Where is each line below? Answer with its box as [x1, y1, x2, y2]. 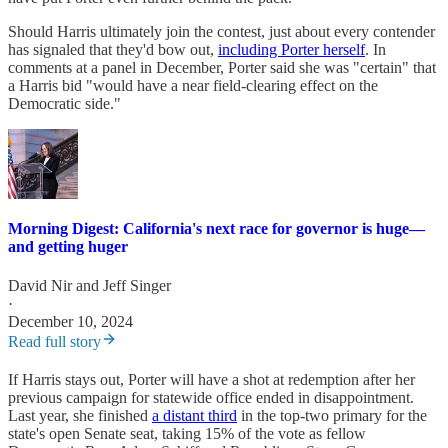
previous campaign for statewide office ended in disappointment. [8, 389, 414, 407]
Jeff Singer [103, 277, 171, 295]
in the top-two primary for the [237, 407, 427, 425]
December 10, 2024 [8, 313, 133, 331]
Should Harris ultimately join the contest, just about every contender [8, 22, 435, 40]
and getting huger [8, 237, 128, 255]
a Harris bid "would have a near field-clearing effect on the [8, 76, 378, 94]
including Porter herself [218, 40, 365, 58]
